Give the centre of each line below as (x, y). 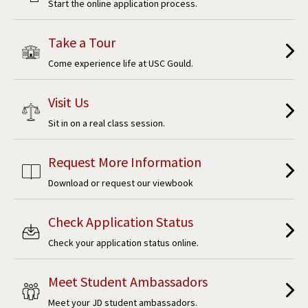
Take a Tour (82, 42)
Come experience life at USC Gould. (121, 63)
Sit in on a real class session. (107, 123)
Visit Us (68, 102)
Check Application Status (121, 221)
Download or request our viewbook (121, 183)
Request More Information (125, 162)
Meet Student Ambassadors (128, 281)
